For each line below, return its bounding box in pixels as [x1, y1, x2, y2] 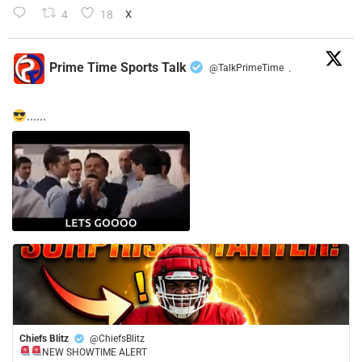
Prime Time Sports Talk [49, 59, 187, 75]
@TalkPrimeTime [209, 61, 284, 74]
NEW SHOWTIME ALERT [41, 347, 147, 359]
